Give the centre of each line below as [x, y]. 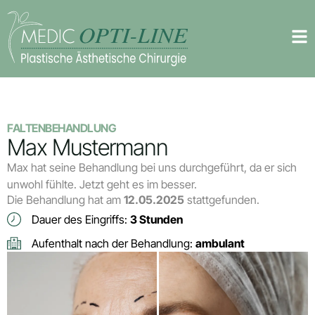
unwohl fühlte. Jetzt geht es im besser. [102, 184]
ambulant [220, 244]
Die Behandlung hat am [65, 200]
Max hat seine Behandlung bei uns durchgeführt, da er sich [152, 167]
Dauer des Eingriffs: [81, 220]
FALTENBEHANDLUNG [62, 128]
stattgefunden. [222, 200]
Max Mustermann [88, 147]
